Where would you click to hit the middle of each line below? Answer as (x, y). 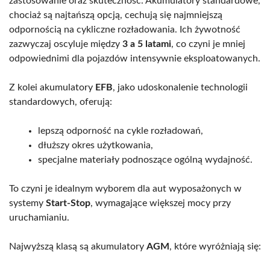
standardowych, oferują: (61, 102)
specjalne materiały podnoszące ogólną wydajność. (145, 160)
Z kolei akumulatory (52, 88)
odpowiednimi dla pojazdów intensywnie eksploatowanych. (135, 59)
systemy (27, 203)
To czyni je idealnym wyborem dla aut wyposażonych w (125, 189)
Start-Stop (68, 203)
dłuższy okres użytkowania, (96, 146)
